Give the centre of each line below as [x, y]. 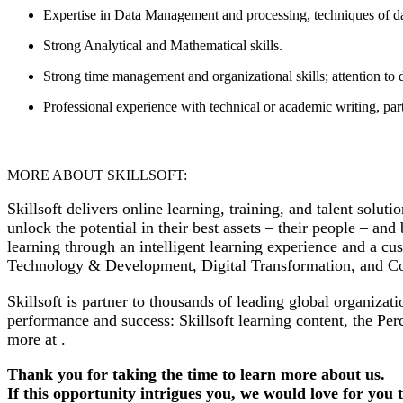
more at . [36, 339]
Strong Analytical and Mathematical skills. [166, 46]
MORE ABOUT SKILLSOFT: [97, 175]
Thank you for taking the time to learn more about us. [198, 375]
